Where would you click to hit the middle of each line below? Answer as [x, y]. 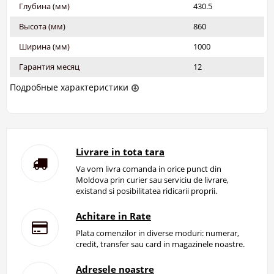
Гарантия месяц [49, 66]
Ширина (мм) [44, 46]
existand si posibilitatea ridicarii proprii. [146, 191]
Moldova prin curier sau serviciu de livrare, [152, 180]
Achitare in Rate [113, 216]
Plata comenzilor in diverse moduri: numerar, [157, 233]
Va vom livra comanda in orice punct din [148, 168]
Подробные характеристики [69, 87]
